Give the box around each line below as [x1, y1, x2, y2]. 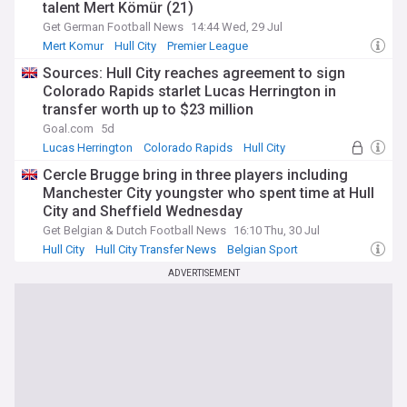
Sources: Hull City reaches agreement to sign [43, 65, 345, 82]
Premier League [167, 39, 248, 53]
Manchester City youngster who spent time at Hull [43, 184, 374, 202]
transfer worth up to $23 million [43, 101, 253, 118]
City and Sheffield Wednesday [43, 203, 243, 220]
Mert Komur [43, 39, 104, 53]
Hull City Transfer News [95, 243, 216, 256]
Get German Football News [43, 20, 184, 34]
